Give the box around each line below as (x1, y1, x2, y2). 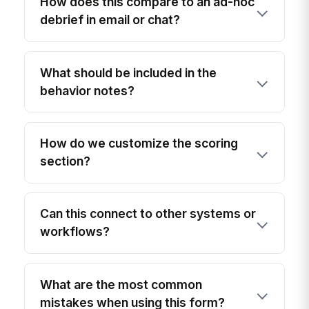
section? (40, 154, 91, 169)
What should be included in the (40, 65, 217, 80)
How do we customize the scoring (40, 136, 239, 151)
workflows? (40, 224, 110, 239)
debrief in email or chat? (40, 12, 181, 28)
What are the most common (40, 277, 203, 292)
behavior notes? (40, 83, 135, 98)
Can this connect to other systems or (40, 206, 257, 221)
